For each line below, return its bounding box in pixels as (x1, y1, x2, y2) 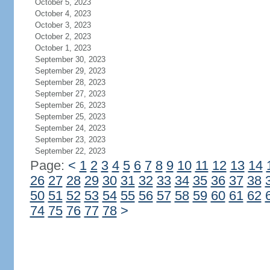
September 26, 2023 (34, 101, 105, 110)
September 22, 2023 (34, 146, 105, 155)
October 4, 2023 (34, 9, 91, 18)
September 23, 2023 (34, 135, 105, 144)
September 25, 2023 (34, 112, 105, 121)
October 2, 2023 (34, 32, 91, 41)
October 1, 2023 (34, 43, 91, 52)
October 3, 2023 (34, 20, 91, 30)
